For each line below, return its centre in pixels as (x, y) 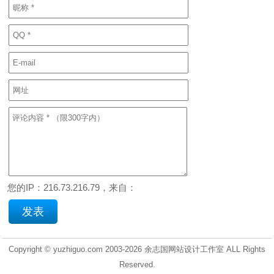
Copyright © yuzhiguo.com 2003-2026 (76, 249)
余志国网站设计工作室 (184, 249)
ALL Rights (245, 249)
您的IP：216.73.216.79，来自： (72, 187)
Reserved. (137, 265)
